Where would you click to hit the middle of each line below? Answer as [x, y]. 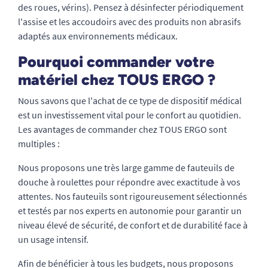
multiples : [39, 144]
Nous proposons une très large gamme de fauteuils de [126, 168]
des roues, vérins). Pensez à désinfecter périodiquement [131, 7]
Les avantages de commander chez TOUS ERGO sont [122, 130]
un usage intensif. [53, 240]
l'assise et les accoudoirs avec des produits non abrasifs [130, 22]
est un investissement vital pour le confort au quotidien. [130, 115]
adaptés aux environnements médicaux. [98, 36]
